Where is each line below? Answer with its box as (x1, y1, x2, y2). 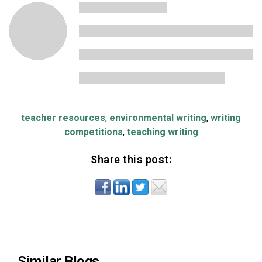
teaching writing (126, 126, 198, 137)
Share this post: (91, 153, 171, 166)
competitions (64, 126, 123, 137)
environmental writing (109, 112, 206, 123)
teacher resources (21, 112, 105, 123)
